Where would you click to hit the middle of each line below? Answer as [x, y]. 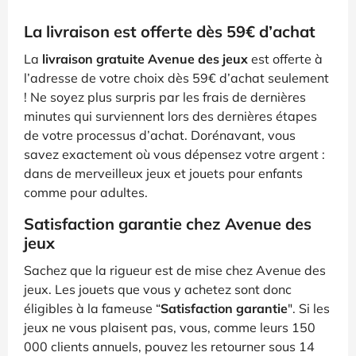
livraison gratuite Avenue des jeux [145, 58]
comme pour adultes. [86, 192]
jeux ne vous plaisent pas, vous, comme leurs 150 [170, 327]
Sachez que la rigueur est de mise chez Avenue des [175, 270]
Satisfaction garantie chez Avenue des [168, 223]
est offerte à [285, 58]
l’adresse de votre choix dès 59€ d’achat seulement [176, 77]
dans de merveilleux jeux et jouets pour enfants [163, 173]
